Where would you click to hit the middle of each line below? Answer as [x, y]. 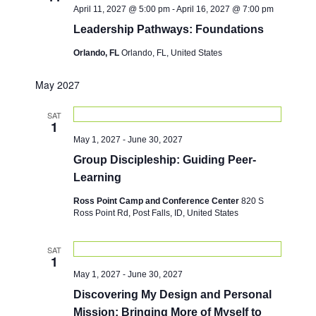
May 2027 [57, 85]
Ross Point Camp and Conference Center [157, 201]
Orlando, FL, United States [171, 53]
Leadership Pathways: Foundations [168, 29]
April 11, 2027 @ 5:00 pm [121, 9]
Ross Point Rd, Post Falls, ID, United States [156, 213]
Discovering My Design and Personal [172, 294]
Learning [97, 177]
